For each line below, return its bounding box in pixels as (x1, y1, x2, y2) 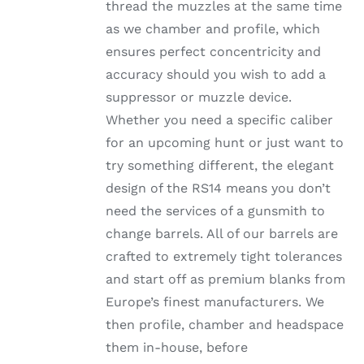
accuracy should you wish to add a (106, 67, 327, 83)
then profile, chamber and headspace (106, 317, 344, 333)
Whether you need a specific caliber (106, 112, 334, 128)
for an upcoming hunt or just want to (106, 135, 344, 151)
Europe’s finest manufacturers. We (106, 294, 325, 310)
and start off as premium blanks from (106, 271, 346, 288)
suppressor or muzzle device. (106, 89, 292, 106)
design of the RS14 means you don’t (106, 180, 331, 197)
